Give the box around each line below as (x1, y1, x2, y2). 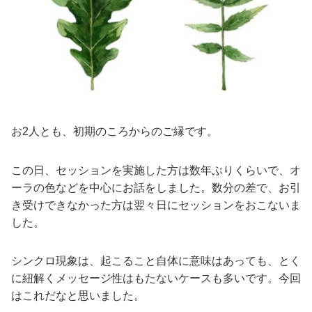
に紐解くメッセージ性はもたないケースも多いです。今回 (11, 272, 301, 284)
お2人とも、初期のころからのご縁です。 (11, 125, 218, 138)
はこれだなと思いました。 (11, 290, 145, 302)
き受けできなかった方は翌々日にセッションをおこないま (11, 198, 301, 211)
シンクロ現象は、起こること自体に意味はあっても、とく (11, 255, 301, 267)
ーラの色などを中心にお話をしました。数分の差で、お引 (11, 181, 301, 194)
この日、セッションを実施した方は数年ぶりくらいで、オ (11, 164, 301, 176)
